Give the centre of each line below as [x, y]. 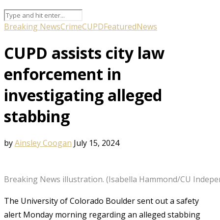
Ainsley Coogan [43, 143]
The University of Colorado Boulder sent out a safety [101, 201]
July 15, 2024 [96, 143]
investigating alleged [83, 95]
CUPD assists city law [84, 53]
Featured [120, 26]
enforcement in [63, 74]
